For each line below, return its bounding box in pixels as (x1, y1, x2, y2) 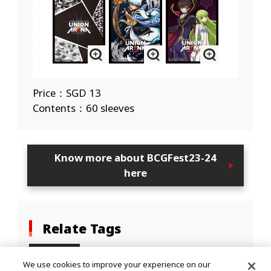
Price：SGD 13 (32, 86, 101, 100)
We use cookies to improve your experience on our (23, 258, 211, 270)
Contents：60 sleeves (32, 101, 134, 116)
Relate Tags (42, 220, 122, 238)
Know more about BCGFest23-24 (54, 151, 217, 165)
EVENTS (42, 247, 76, 259)
